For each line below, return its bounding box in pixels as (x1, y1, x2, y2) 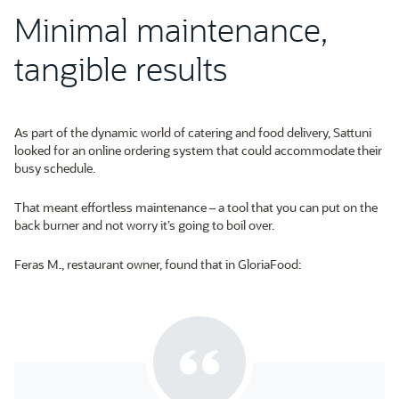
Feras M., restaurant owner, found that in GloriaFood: (14, 256, 301, 273)
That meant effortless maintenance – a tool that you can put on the (14, 199, 378, 216)
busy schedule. (14, 159, 95, 177)
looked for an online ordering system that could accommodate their (14, 142, 382, 159)
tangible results (14, 47, 227, 90)
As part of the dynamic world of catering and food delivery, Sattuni (14, 124, 371, 142)
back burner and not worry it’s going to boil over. (14, 216, 274, 234)
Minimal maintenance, (14, 8, 328, 51)
